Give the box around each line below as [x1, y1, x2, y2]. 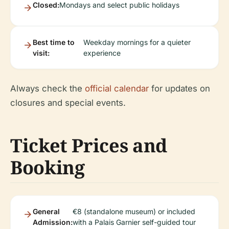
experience [83, 49, 121, 58]
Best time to [33, 38, 75, 47]
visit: [33, 49, 50, 58]
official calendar [85, 83, 149, 94]
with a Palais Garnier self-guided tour [73, 218, 196, 227]
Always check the [10, 83, 85, 94]
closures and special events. [10, 98, 126, 108]
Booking [10, 155, 85, 180]
